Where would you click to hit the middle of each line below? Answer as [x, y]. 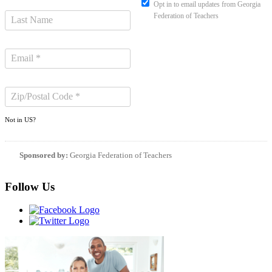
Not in [15, 119]
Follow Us [30, 186]
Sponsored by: [44, 155]
